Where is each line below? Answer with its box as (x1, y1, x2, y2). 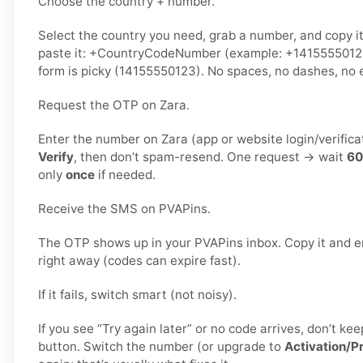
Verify (38, 149, 74, 165)
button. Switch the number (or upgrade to (38, 339, 284, 355)
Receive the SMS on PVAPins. (38, 201, 211, 217)
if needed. (95, 167, 156, 183)
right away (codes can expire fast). (38, 253, 241, 269)
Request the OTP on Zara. (38, 97, 190, 113)
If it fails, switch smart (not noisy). (38, 287, 237, 303)
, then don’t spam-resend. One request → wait (74, 149, 347, 165)
